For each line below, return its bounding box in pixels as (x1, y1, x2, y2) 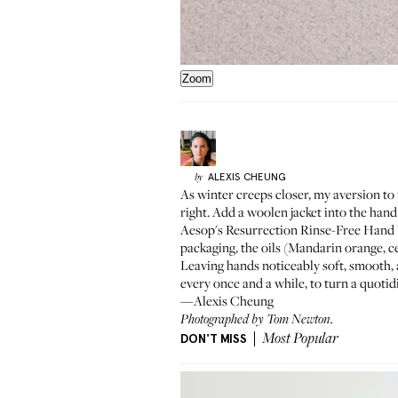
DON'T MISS (180, 331, 247, 346)
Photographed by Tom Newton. (180, 313, 333, 327)
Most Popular (262, 331, 338, 347)
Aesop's (180, 220, 226, 238)
